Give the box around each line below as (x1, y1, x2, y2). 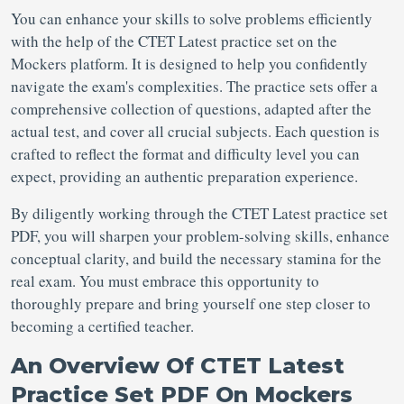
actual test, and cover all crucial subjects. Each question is (11, 121, 380, 142)
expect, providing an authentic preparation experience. (11, 166, 363, 187)
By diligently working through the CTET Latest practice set (11, 203, 388, 224)
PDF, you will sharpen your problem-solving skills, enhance (11, 225, 390, 246)
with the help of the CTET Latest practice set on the (11, 31, 337, 51)
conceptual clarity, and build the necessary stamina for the (11, 248, 381, 269)
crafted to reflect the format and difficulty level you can (11, 143, 360, 164)
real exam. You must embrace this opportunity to (11, 271, 319, 291)
